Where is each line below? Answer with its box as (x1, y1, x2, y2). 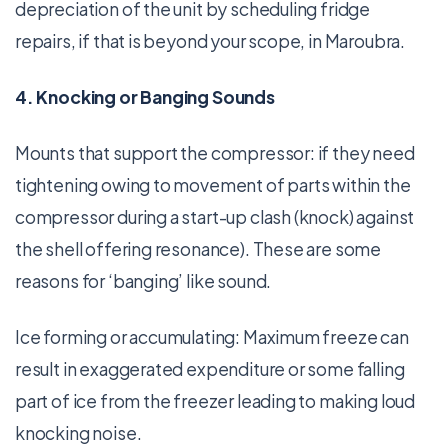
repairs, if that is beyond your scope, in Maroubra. (15, 30, 406, 52)
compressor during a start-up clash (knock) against (15, 206, 415, 228)
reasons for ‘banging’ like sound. (15, 270, 272, 292)
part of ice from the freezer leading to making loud (15, 390, 416, 412)
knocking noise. (15, 422, 142, 444)
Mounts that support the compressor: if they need (15, 142, 415, 164)
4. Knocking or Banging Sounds (15, 86, 275, 108)
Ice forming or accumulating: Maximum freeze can (15, 326, 409, 348)
